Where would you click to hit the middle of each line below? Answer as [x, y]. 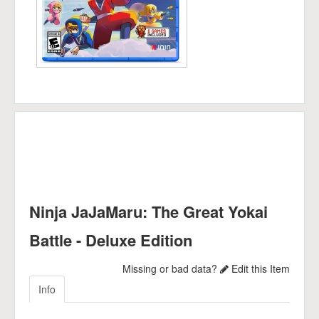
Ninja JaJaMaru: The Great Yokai [148, 211]
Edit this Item [259, 268]
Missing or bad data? [171, 268]
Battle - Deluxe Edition [111, 240]
